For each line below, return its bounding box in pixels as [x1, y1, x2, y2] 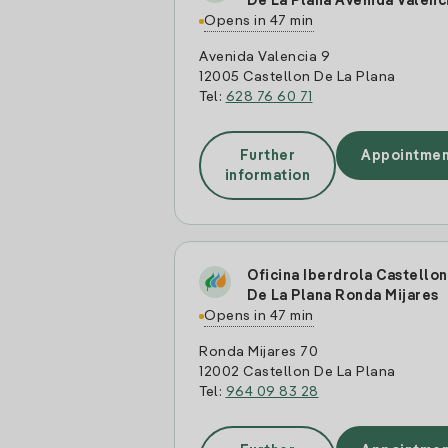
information [224, 168, 310, 183]
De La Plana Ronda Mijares [247, 289, 439, 303]
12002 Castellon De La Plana [199, 365, 396, 379]
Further [239, 148, 295, 163]
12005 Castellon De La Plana [199, 70, 396, 84]
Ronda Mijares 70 [199, 345, 318, 359]
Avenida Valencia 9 [199, 50, 330, 64]
